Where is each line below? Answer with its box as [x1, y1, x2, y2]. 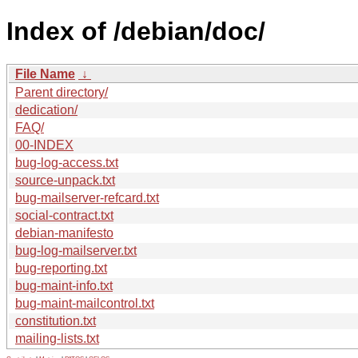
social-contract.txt [15, 208, 113, 222]
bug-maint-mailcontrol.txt [15, 296, 154, 310]
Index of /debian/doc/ [6, 17, 265, 46]
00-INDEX [15, 137, 74, 152]
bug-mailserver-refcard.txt [15, 190, 159, 205]
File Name [15, 66, 75, 81]
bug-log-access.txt [15, 155, 118, 169]
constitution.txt [15, 313, 96, 328]
